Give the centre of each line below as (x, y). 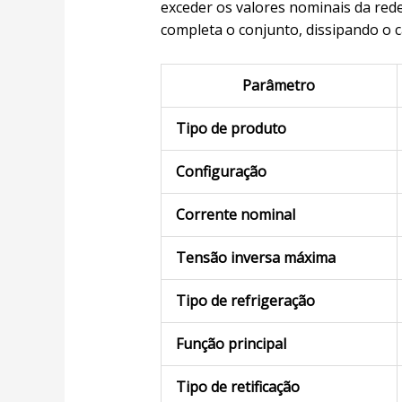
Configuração (221, 172)
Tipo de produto (231, 129)
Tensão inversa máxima (255, 258)
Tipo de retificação (237, 387)
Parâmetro (279, 86)
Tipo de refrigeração (245, 301)
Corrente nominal (235, 215)
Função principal (231, 344)
